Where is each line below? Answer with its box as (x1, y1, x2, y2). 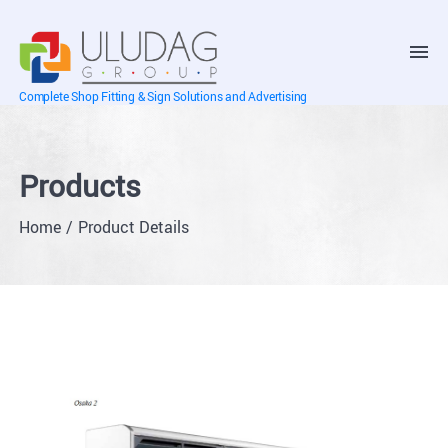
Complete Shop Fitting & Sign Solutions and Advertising (19, 88, 308, 104)
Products (19, 165, 141, 206)
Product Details (78, 216, 189, 238)
